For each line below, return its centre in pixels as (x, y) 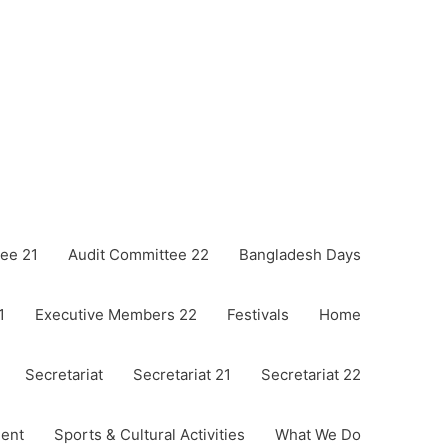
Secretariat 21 (182, 374)
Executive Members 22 (116, 314)
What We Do (318, 434)
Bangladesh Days (300, 254)
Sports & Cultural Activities (149, 434)
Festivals (258, 314)
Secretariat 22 (311, 374)
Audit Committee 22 (138, 254)
